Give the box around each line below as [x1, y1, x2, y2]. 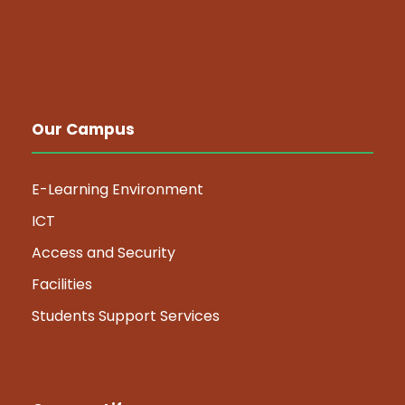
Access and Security [32, 242, 175, 263]
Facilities [32, 274, 92, 295]
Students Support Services [32, 306, 220, 326]
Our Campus [32, 118, 135, 140]
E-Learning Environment [32, 179, 203, 200]
